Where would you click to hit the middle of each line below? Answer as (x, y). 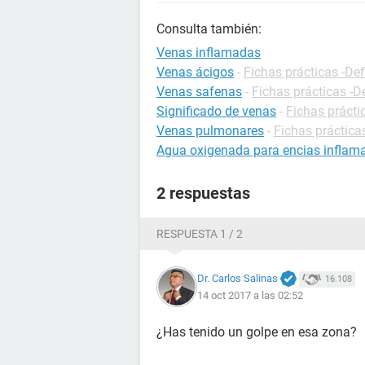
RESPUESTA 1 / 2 (200, 234)
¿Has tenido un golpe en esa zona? (257, 332)
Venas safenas (199, 92)
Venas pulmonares (210, 131)
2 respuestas (203, 193)
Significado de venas (216, 111)
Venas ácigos (195, 72)
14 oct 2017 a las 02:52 (250, 296)
